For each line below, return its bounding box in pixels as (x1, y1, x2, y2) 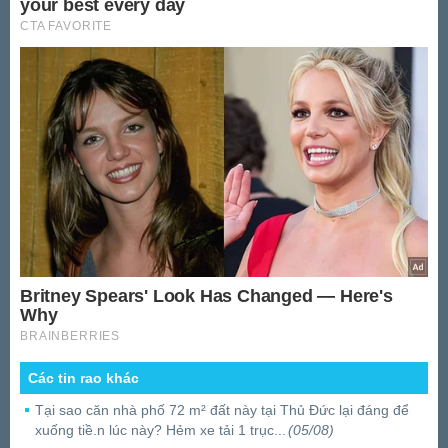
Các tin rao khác (28, 369, 140, 386)
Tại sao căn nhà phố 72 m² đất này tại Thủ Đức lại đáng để (35, 401, 409, 418)
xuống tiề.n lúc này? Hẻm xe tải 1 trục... (35, 421, 286, 438)
